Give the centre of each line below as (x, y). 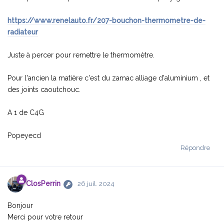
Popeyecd (24, 135)
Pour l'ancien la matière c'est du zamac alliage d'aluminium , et (108, 78)
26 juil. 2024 (96, 184)
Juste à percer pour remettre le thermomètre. (81, 55)
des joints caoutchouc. (44, 89)
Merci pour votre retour (45, 217)
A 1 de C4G (26, 112)
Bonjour (20, 205)
